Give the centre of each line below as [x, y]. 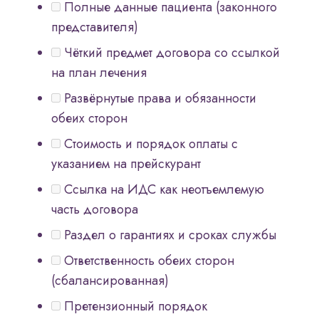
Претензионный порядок [134, 307]
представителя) [95, 27]
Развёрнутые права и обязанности [158, 99]
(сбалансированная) [110, 281]
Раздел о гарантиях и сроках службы [168, 235]
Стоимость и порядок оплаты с [149, 144]
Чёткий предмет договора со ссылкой [170, 53]
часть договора [95, 210]
